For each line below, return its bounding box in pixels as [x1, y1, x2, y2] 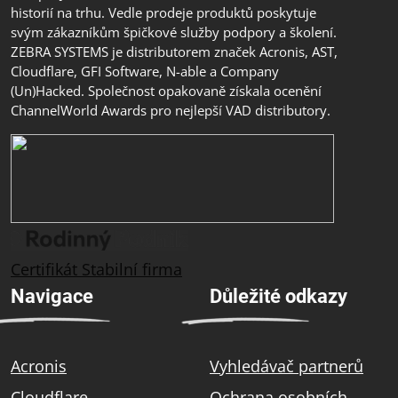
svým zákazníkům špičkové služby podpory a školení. [11, 23, 337, 42]
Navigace [11, 285, 93, 308]
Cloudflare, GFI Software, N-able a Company [11, 62, 279, 81]
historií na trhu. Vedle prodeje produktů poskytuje [11, 4, 316, 22]
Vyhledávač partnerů [210, 355, 363, 378]
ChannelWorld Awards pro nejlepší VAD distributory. [11, 101, 330, 120]
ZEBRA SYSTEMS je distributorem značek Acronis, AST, [11, 43, 338, 61]
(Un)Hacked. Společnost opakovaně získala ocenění [11, 82, 322, 100]
